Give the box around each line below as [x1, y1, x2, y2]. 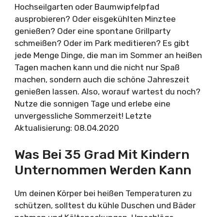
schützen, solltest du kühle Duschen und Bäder [15, 200, 196, 210]
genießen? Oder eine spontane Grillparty [15, 26, 170, 36]
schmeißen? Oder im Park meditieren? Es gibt [15, 38, 189, 48]
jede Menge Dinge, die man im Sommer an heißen [15, 50, 202, 60]
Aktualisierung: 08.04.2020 [15, 123, 119, 133]
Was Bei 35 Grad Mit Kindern [15, 146, 189, 162]
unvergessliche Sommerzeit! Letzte [15, 111, 152, 121]
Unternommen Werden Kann [15, 162, 191, 178]
